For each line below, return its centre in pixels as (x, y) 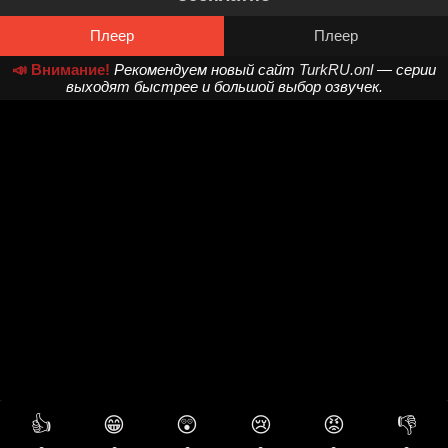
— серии (404, 69)
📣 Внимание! (61, 69)
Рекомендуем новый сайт (206, 69)
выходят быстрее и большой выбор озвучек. (224, 86)
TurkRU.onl (336, 69)
